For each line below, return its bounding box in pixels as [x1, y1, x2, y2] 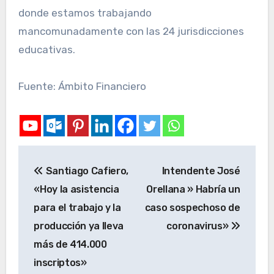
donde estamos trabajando [18, 7, 152, 20]
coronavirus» [166, 220, 231, 232]
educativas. [18, 43, 75, 56]
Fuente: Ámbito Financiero [18, 80, 146, 93]
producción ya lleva [34, 220, 124, 232]
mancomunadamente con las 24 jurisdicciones [18, 25, 244, 38]
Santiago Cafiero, [43, 165, 129, 177]
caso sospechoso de [144, 201, 240, 213]
